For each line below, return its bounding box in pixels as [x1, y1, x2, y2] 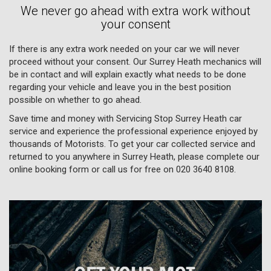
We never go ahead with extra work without [21, 3, 250, 18]
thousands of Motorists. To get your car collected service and [9, 138, 255, 149]
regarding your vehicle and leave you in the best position [9, 81, 231, 93]
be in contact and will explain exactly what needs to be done [9, 68, 246, 80]
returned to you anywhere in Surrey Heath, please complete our [9, 151, 260, 162]
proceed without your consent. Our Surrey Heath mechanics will [9, 56, 261, 67]
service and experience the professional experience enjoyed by [9, 125, 258, 137]
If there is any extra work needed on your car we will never [9, 43, 240, 54]
